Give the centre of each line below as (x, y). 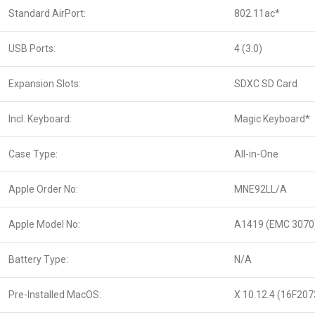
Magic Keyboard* (272, 119)
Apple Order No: (43, 189)
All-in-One (256, 154)
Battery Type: (38, 259)
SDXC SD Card (266, 84)
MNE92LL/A (261, 189)
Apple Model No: (44, 224)
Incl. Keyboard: (40, 119)
